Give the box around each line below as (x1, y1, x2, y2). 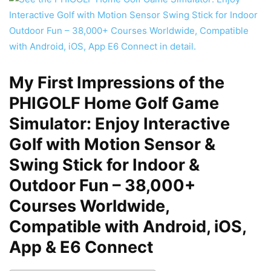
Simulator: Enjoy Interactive (9, 114, 230, 134)
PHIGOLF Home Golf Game (9, 93, 219, 114)
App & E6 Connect (9, 237, 153, 258)
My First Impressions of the (9, 73, 224, 93)
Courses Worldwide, (9, 196, 169, 217)
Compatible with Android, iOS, (9, 217, 246, 237)
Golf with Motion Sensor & (9, 134, 215, 155)
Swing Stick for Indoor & (9, 155, 200, 175)
